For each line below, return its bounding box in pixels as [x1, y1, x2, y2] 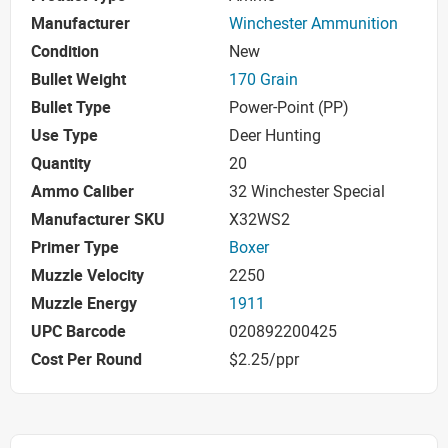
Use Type [31, 124, 98, 147]
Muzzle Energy [31, 292, 137, 315]
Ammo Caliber [31, 180, 134, 203]
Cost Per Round [31, 348, 142, 371]
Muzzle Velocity [31, 264, 144, 287]
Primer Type [31, 236, 119, 259]
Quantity [31, 152, 91, 175]
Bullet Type [31, 96, 111, 119]
